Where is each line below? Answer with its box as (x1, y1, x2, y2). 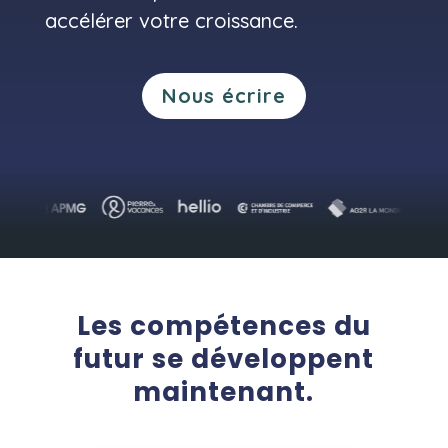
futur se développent (73, 341, 375, 378)
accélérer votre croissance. (44, 8, 298, 34)
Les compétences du (76, 308, 371, 345)
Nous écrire (161, 83, 286, 109)
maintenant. (133, 374, 315, 411)
